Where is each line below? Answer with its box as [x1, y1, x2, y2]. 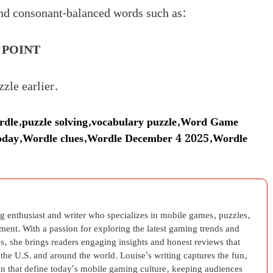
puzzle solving [22, 113, 88, 131]
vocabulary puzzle [91, 113, 177, 131]
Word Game [180, 113, 238, 131]
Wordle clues [23, 129, 83, 147]
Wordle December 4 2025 [87, 129, 209, 147]
